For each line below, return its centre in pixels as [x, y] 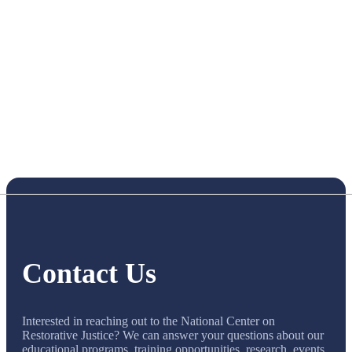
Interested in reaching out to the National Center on [148, 321]
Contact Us [89, 274]
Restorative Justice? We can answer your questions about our [173, 335]
